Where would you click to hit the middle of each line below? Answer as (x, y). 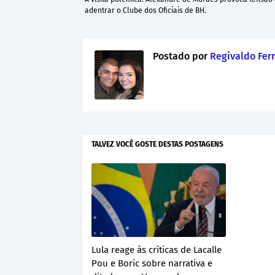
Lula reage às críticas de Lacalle (157, 250)
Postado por (180, 56)
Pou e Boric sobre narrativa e (152, 264)
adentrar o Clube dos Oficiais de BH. (145, 11)
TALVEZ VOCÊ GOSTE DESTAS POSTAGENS (157, 145)
